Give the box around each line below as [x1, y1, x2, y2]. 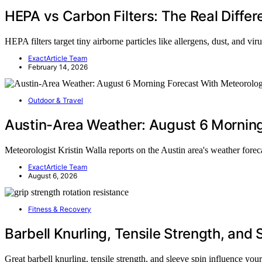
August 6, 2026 [28, 171, 77, 180]
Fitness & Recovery [28, 204, 91, 213]
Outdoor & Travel [28, 95, 83, 105]
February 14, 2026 [28, 62, 88, 71]
